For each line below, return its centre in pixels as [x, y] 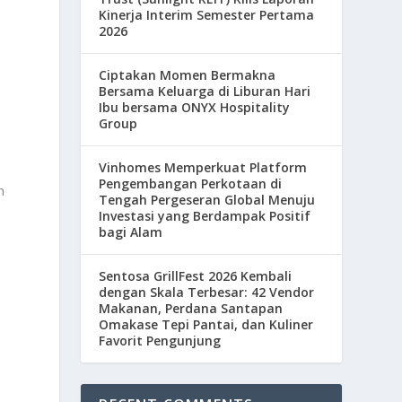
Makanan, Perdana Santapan [191, 308]
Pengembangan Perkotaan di [191, 183]
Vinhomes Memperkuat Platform [203, 167]
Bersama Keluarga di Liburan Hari [205, 91]
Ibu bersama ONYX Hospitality [195, 107]
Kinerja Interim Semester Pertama [207, 14]
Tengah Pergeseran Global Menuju [207, 199]
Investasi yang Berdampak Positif [205, 215]
